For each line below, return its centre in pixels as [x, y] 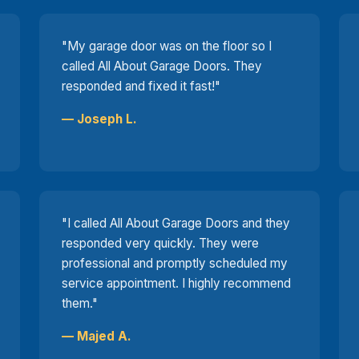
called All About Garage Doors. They [161, 66]
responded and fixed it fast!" [141, 86]
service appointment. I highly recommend [176, 283]
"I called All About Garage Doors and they [175, 223]
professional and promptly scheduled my [174, 263]
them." [79, 303]
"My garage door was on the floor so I [166, 46]
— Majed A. [96, 336]
